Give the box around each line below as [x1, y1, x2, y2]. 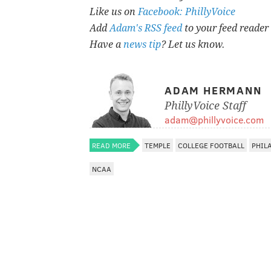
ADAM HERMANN [165, 83, 262, 98]
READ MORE [92, 140, 131, 151]
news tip [123, 39, 161, 51]
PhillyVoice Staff [165, 99, 246, 113]
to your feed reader [182, 22, 269, 34]
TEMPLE [145, 140, 171, 151]
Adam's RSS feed [109, 22, 182, 34]
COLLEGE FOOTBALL [178, 140, 244, 151]
